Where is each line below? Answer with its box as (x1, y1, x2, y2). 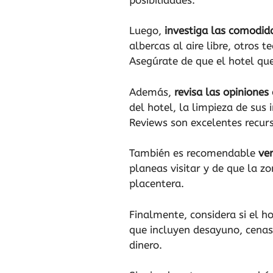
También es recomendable (129, 147, 258, 160)
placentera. (129, 177, 184, 190)
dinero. (129, 238, 162, 251)
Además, (129, 85, 174, 98)
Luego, (129, 24, 165, 37)
